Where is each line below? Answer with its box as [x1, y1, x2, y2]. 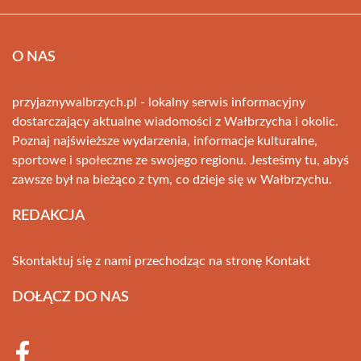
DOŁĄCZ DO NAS [12, 290, 129, 305]
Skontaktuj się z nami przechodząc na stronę [12, 255, 265, 268]
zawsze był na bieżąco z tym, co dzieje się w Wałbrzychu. [12, 173, 332, 187]
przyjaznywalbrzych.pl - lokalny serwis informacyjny [12, 96, 305, 110]
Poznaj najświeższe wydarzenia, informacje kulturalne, [12, 135, 317, 148]
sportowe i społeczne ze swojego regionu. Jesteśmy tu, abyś [12, 154, 349, 168]
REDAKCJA [12, 209, 85, 224]
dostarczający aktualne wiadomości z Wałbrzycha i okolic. [12, 115, 338, 129]
